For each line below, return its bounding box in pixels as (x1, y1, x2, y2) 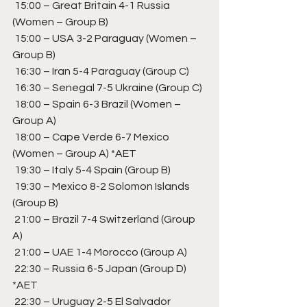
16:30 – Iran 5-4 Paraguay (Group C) (14, 65, 193, 77)
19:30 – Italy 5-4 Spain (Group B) (14, 164, 173, 175)
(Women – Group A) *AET (12, 147, 136, 159)
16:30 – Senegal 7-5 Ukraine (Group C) (14, 82, 204, 93)
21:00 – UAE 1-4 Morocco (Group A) (14, 246, 189, 258)
